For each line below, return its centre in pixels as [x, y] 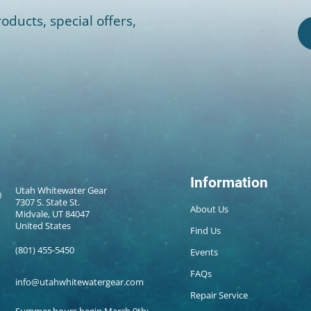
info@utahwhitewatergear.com [80, 282]
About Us [210, 209]
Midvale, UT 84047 [53, 214]
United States [43, 226]
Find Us [206, 231]
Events [204, 252]
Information [229, 183]
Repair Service [219, 295]
